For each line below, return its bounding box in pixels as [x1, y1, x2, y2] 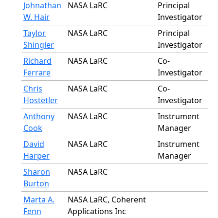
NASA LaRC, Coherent [68, 194, 146, 205]
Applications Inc [68, 206, 126, 217]
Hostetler [23, 95, 58, 106]
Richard [23, 55, 52, 66]
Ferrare [23, 67, 51, 78]
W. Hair [23, 12, 50, 22]
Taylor [23, 28, 46, 38]
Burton [23, 178, 49, 189]
